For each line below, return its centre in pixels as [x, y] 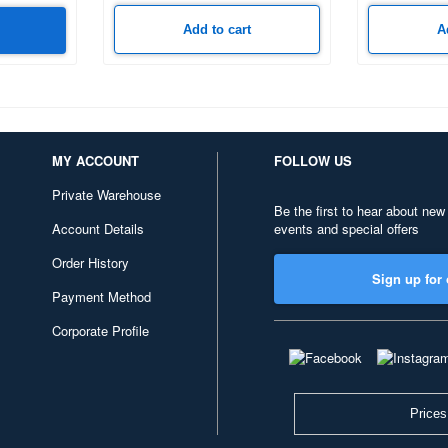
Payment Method [101, 296]
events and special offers [346, 228]
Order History [90, 262]
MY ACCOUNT [95, 160]
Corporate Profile [100, 330]
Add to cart [216, 29]
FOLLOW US [313, 160]
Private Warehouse [106, 194]
